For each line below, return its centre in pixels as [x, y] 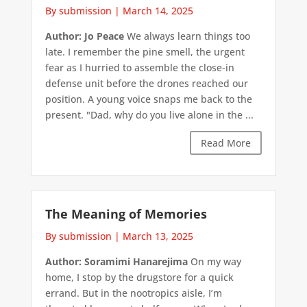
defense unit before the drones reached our [146, 83]
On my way [214, 262]
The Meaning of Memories [126, 214]
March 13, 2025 [158, 236]
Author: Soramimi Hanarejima [116, 262]
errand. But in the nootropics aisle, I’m [133, 293]
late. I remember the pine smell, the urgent [145, 51]
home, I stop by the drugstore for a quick [139, 278]
